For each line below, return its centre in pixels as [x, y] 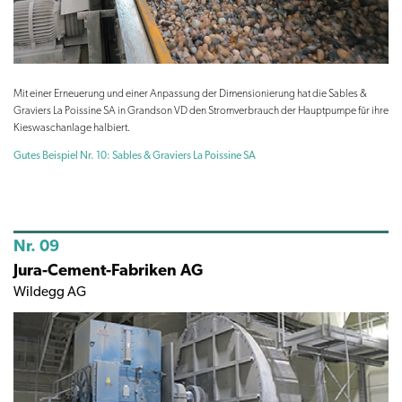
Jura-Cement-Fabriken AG [108, 270]
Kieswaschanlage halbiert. [72, 128]
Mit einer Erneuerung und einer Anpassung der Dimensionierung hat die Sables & [190, 94]
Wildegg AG [50, 292]
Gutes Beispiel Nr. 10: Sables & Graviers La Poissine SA [135, 156]
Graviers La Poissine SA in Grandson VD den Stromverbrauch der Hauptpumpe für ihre [201, 111]
